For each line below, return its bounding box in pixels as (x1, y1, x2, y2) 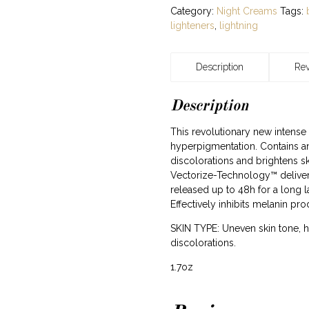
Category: (170, 6, 217, 17)
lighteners (170, 20, 215, 31)
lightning (219, 20, 258, 31)
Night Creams (216, 6, 277, 17)
